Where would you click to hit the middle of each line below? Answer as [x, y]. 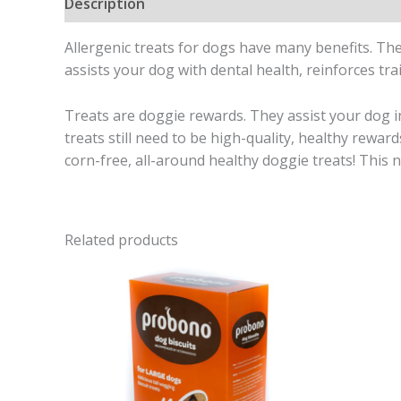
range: [263, 285]
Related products [121, 239]
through [268, 317]
